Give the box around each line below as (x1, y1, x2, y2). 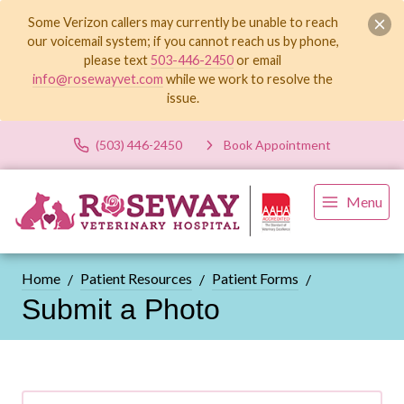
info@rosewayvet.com (32, 71, 164, 87)
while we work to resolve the (163, 71, 334, 87)
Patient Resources (80, 270, 192, 288)
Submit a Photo (22, 293, 220, 326)
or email (234, 52, 282, 69)
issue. (166, 90, 199, 106)
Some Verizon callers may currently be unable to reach (27, 14, 338, 31)
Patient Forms (212, 270, 298, 288)
